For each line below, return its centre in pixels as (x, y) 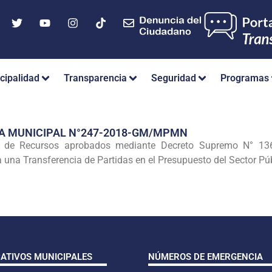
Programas (245, 78)
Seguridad (174, 78)
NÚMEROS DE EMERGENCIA (206, 257)
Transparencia (95, 78)
